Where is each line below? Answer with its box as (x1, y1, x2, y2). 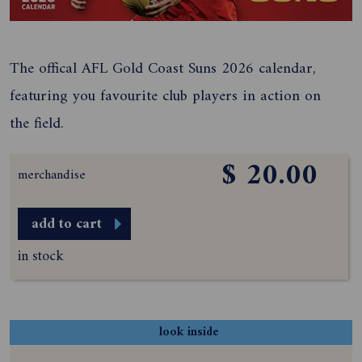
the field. (10, 109, 64, 137)
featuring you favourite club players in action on (10, 82, 321, 110)
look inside (159, 321, 219, 343)
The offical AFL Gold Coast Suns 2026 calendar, (10, 54, 316, 82)
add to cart (31, 211, 102, 237)
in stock (18, 243, 64, 269)
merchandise (18, 162, 86, 187)
